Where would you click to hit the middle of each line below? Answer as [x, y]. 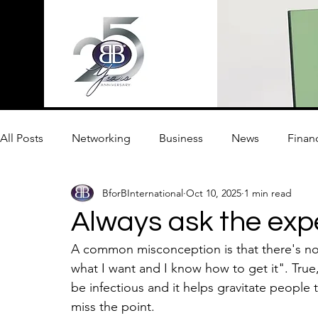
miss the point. [115, 307]
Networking [101, 138]
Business [181, 138]
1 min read [268, 193]
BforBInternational [143, 193]
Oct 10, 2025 [214, 193]
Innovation [55, 195]
